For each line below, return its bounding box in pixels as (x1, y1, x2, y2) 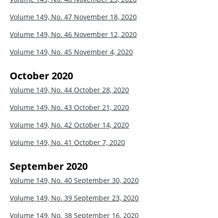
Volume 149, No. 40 (10, 175, 74, 185)
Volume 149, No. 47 (10, 12, 74, 21)
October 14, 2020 (74, 120, 129, 129)
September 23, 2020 (74, 193, 139, 202)
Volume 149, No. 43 (10, 102, 74, 112)
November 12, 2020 (74, 29, 137, 39)
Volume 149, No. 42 (10, 120, 74, 129)
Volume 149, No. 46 (10, 29, 74, 39)
